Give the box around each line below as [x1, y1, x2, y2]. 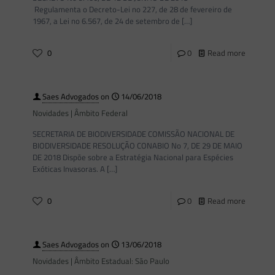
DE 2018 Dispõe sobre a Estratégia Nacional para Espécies [33, 151, 233, 163]
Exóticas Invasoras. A [33, 163, 105, 175]
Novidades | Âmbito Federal [33, 107, 128, 119]
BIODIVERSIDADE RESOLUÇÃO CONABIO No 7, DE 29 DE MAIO [33, 139, 242, 152]
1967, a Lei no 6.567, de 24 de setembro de [33, 15, 180, 27]
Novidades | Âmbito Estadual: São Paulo [33, 255, 169, 267]
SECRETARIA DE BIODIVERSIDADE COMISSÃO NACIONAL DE [33, 128, 234, 140]
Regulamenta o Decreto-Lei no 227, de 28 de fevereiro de [33, 3, 232, 15]
